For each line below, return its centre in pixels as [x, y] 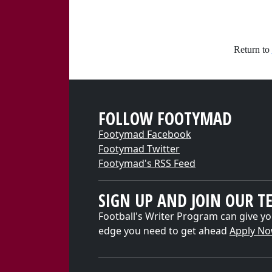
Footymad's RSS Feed [147, 163]
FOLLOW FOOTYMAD [165, 118]
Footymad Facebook [145, 134]
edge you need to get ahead [164, 231]
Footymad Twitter [139, 149]
